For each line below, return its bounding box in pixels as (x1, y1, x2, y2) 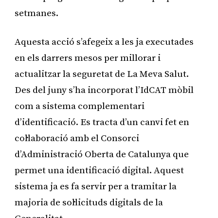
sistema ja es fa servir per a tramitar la (15, 181, 177, 192)
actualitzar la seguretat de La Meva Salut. (15, 68, 189, 80)
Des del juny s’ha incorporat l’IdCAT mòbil (15, 84, 194, 96)
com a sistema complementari (15, 100, 145, 112)
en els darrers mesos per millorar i (15, 52, 161, 64)
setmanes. (15, 7, 58, 19)
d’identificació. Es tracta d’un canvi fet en (15, 116, 189, 128)
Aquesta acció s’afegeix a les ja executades (15, 36, 194, 48)
